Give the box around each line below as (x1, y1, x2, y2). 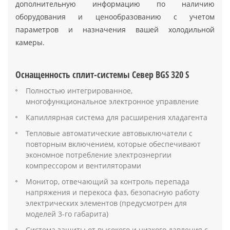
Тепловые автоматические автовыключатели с (26, 128, 193, 138)
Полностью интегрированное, (26, 85, 132, 95)
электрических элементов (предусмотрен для (26, 198, 187, 208)
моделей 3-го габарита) (26, 208, 108, 219)
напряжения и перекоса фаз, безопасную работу (26, 187, 199, 197)
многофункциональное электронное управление (26, 96, 199, 106)
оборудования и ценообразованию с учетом (15, 11, 215, 22)
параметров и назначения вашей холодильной (15, 24, 215, 34)
